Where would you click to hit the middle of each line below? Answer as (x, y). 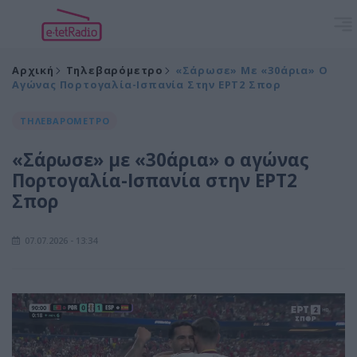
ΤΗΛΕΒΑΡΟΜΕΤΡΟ (65, 121)
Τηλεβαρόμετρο (115, 70)
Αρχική (33, 70)
